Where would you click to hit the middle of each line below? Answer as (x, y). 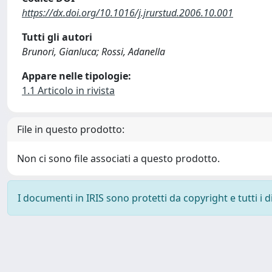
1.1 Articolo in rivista (68, 90)
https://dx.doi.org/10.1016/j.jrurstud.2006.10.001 (127, 13)
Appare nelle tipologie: (76, 76)
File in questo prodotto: (71, 129)
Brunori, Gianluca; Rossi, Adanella (93, 52)
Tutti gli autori (57, 37)
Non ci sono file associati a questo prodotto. (118, 158)
